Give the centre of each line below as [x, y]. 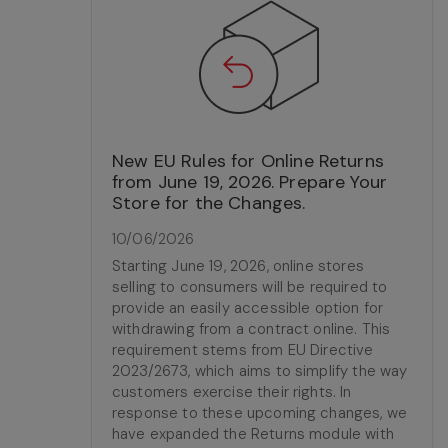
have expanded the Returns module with [253, 434]
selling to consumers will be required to [250, 287]
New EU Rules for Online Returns [248, 161]
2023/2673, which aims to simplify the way [260, 371]
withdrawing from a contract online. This [251, 329]
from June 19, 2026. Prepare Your [250, 182]
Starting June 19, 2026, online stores [238, 266]
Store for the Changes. [209, 203]
